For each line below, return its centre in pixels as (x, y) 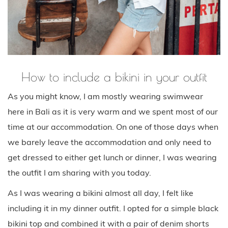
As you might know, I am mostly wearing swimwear (105, 96)
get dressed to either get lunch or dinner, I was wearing (112, 157)
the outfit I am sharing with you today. (79, 172)
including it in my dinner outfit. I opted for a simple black (113, 208)
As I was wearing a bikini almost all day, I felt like (101, 193)
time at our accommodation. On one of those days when (113, 126)
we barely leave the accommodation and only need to (109, 142)
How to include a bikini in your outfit (114, 77)
